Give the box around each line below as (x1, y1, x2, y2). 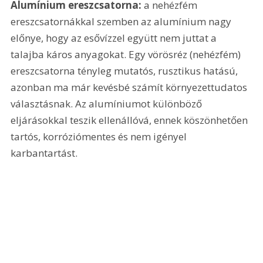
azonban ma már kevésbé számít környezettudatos (11, 80, 250, 94)
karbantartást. (11, 146, 78, 160)
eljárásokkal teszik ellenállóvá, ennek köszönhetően (11, 113, 251, 127)
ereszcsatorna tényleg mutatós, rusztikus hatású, (11, 63, 241, 77)
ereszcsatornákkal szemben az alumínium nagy (11, 14, 234, 28)
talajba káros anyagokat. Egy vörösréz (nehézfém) (11, 47, 244, 61)
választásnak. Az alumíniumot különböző (11, 96, 205, 110)
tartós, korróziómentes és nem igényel (11, 129, 190, 143)
